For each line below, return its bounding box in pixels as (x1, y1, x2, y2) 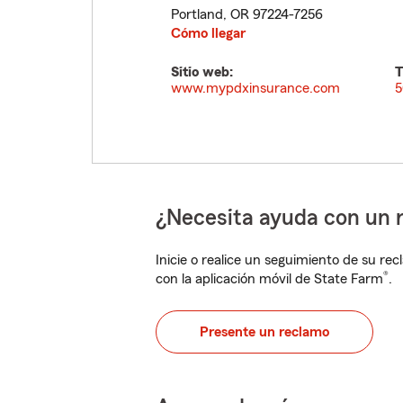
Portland (171, 7, 223, 22)
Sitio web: (171, 65, 233, 79)
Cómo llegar (171, 26, 246, 40)
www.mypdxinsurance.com (171, 81, 340, 95)
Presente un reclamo (200, 325, 329, 339)
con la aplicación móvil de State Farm (156, 272, 383, 286)
